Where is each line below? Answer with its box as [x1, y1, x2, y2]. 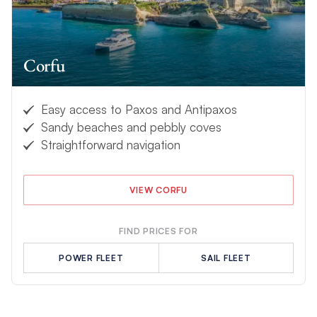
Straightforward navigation [40, 137, 180, 153]
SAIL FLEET [201, 253, 251, 264]
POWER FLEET [59, 253, 124, 264]
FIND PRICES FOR [119, 226, 198, 237]
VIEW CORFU [129, 185, 188, 196]
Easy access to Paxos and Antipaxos [40, 102, 237, 117]
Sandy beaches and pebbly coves [40, 120, 221, 135]
